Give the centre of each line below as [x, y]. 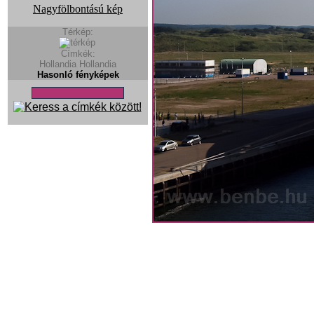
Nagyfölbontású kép [78, 9]
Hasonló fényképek [78, 75]
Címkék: [78, 54]
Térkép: [78, 32]
